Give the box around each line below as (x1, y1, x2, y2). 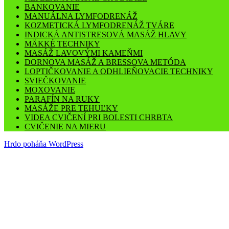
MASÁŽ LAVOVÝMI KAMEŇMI (25, 49, 143, 58)
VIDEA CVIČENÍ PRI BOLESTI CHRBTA (25, 113, 173, 122)
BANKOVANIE (25, 3, 80, 12)
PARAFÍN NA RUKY (25, 95, 100, 104)
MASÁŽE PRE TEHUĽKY (25, 104, 118, 113)
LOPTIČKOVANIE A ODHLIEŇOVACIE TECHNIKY (25, 67, 213, 76)
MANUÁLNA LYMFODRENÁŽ (25, 12, 138, 21)
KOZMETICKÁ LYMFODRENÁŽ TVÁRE (25, 21, 174, 30)
